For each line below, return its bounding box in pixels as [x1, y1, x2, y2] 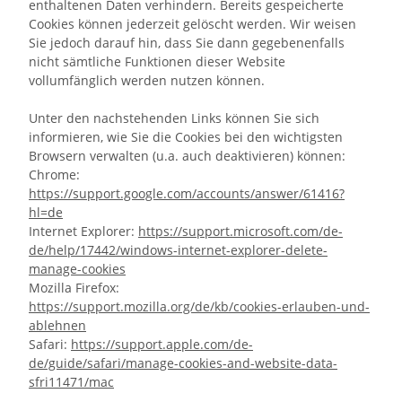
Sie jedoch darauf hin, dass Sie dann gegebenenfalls [29, 34, 345, 51]
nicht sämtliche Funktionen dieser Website [29, 53, 285, 70]
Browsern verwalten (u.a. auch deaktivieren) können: [29, 147, 345, 164]
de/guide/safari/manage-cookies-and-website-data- [29, 354, 337, 371]
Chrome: [29, 166, 80, 183]
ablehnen [29, 317, 86, 334]
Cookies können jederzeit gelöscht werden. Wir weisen [29, 15, 356, 32]
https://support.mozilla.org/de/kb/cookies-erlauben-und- [29, 298, 370, 315]
